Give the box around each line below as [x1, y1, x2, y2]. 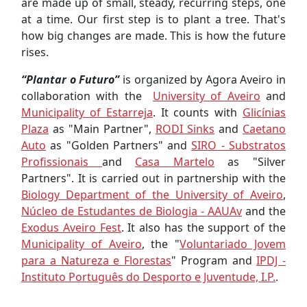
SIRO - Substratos [191, 138, 286, 153]
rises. [21, 45, 49, 60]
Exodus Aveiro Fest [21, 220, 121, 236]
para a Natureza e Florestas [21, 253, 171, 269]
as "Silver [214, 154, 286, 170]
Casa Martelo [135, 154, 214, 170]
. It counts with [152, 105, 243, 121]
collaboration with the [21, 88, 153, 104]
